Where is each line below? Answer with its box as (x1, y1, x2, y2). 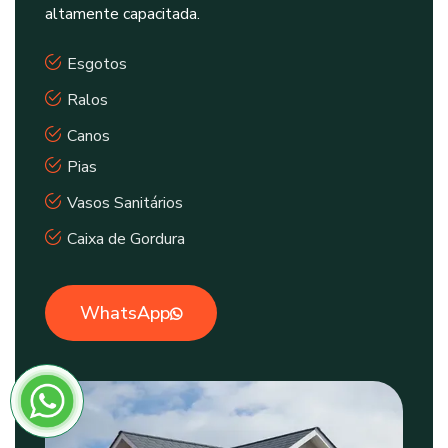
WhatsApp (80, 301, 170, 326)
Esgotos (67, 53, 127, 76)
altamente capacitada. (45, 3, 200, 26)
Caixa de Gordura (67, 228, 185, 251)
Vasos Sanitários (67, 192, 183, 215)
